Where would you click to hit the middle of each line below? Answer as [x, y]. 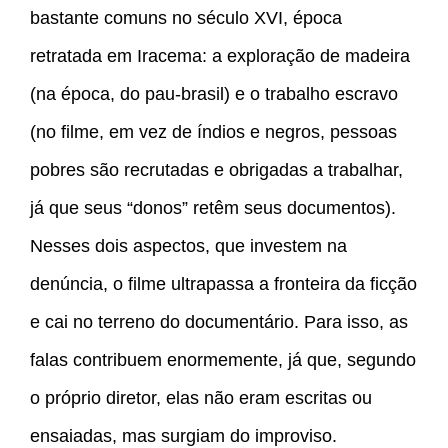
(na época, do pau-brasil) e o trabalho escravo [214, 94]
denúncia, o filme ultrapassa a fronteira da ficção [223, 284]
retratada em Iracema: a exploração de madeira [220, 56]
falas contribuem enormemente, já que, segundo [223, 360]
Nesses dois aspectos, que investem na [188, 246]
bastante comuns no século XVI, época [186, 18]
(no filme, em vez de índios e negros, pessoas [213, 132]
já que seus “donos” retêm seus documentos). [213, 208]
